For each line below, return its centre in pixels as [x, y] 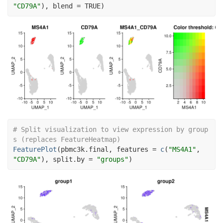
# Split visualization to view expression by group [111, 130]
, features [130, 150]
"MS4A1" [182, 150]
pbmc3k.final [85, 150]
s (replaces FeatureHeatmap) [67, 140]
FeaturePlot [35, 150]
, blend [61, 6]
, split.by [67, 160]
